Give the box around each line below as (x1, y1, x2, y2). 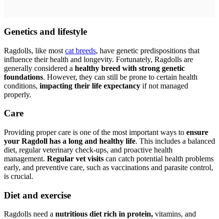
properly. (4, 90, 31, 99)
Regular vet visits (47, 154, 106, 163)
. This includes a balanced (135, 137, 215, 146)
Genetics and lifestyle (4, 26, 87, 37)
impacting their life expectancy (40, 81, 140, 90)
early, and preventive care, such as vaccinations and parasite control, (4, 163, 213, 172)
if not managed (140, 81, 188, 90)
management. (4, 154, 47, 163)
